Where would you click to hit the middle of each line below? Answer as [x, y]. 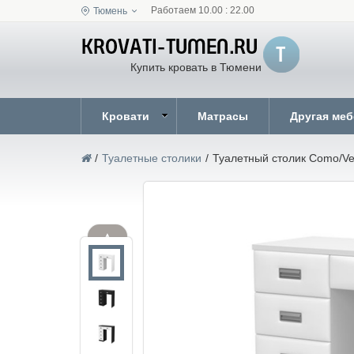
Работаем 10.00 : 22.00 [203, 10]
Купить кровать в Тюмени [196, 67]
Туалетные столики [152, 158]
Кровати [126, 116]
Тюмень [110, 11]
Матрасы [223, 116]
